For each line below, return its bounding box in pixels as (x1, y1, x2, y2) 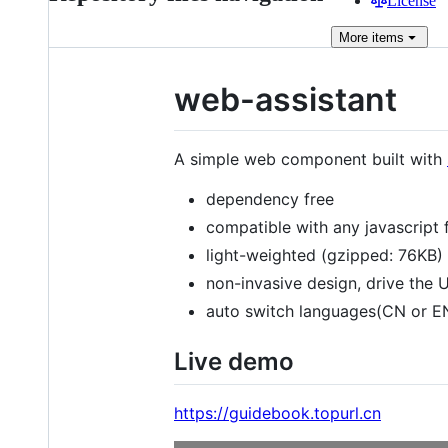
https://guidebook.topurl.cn (174, 402, 381, 423)
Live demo (174, 346, 294, 376)
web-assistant (174, 80, 397, 119)
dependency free (206, 188, 334, 209)
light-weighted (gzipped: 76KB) (206, 244, 443, 265)
